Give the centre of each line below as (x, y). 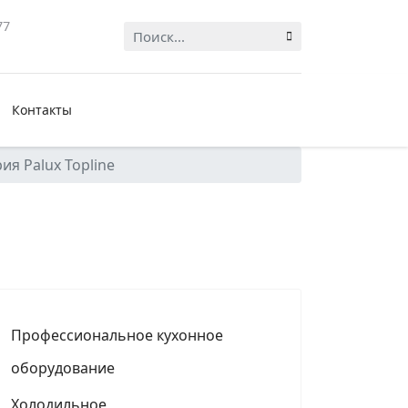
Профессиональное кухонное (117, 335)
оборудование (63, 368)
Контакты (41, 110)
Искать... (153, 32)
